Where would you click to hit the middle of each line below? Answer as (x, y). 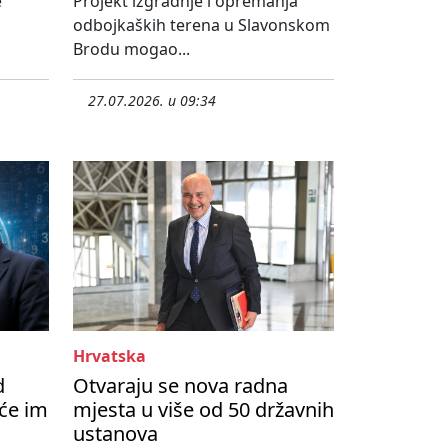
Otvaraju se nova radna (180, 386)
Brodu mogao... (131, 49)
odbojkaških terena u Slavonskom (201, 25)
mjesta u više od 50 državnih (203, 410)
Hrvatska (109, 356)
